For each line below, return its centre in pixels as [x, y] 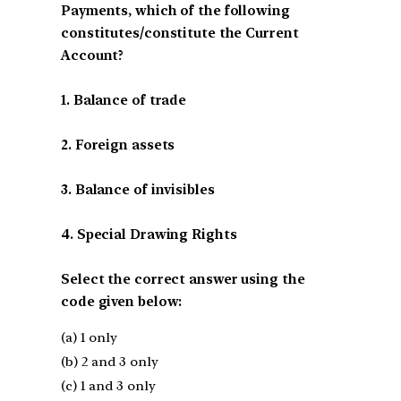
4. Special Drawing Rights [149, 234]
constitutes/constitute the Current [180, 33]
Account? [93, 55]
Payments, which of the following [175, 10]
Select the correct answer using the [183, 279]
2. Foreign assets [118, 145]
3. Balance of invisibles [138, 189]
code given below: [122, 301]
